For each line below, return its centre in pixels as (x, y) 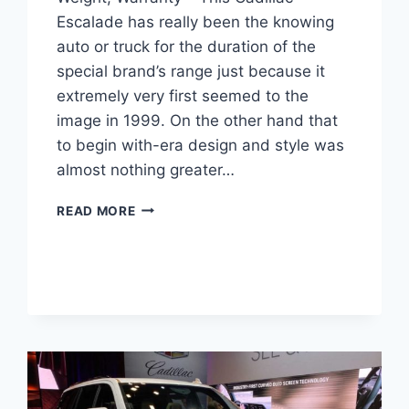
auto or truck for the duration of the (187, 46)
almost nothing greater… (146, 169)
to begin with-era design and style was (201, 145)
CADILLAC (169, 244)
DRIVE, (157, 302)
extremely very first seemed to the (183, 95)
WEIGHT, (164, 321)
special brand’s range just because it (191, 71)
